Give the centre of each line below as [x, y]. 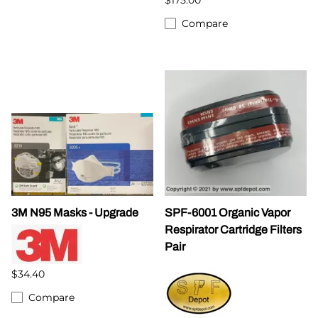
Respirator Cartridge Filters [233, 229]
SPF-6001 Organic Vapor [227, 212]
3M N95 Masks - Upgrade [75, 212]
